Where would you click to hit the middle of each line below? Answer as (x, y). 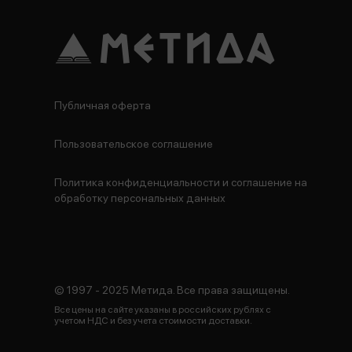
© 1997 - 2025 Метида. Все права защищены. (172, 290)
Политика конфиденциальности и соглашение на (181, 182)
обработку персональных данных (140, 198)
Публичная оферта (103, 105)
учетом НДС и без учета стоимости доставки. (153, 321)
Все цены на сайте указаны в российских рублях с (163, 310)
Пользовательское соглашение (134, 144)
